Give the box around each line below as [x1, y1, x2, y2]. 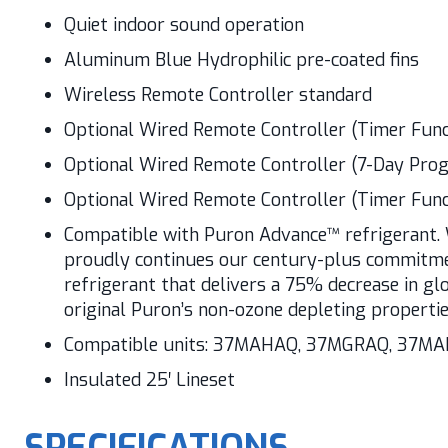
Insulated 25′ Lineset [63, 368, 235, 392]
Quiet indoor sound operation [63, 13, 304, 37]
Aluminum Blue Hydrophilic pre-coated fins [63, 48, 419, 72]
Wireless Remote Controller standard [63, 83, 372, 107]
